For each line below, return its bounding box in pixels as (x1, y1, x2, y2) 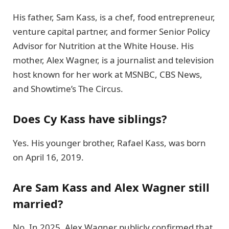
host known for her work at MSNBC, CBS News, (13, 68, 202, 80)
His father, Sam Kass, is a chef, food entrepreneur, (13, 11, 215, 23)
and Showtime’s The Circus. (13, 82, 123, 95)
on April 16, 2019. (13, 151, 84, 163)
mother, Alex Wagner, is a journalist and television (13, 54, 214, 66)
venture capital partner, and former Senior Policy (13, 25, 210, 37)
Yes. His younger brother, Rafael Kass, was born (13, 136, 206, 149)
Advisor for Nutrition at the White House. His (13, 39, 194, 52)
